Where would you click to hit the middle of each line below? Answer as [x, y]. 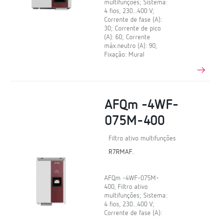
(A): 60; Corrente [127, 37]
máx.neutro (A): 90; [131, 46]
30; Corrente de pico [133, 28]
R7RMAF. [121, 152]
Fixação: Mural [124, 54]
